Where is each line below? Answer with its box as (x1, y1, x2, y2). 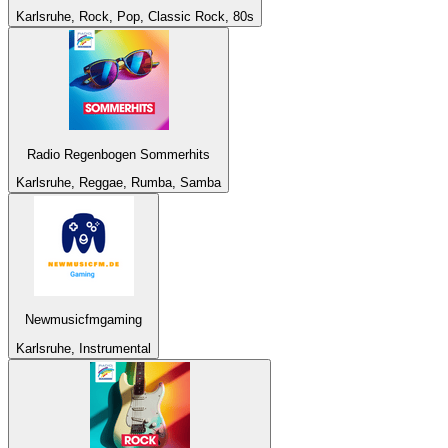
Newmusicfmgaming (25, 312, 142, 328)
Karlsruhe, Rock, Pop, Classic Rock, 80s (16, 9, 254, 25)
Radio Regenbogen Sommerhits (27, 146, 210, 162)
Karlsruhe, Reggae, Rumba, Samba (16, 174, 221, 190)
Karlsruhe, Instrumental (16, 340, 151, 356)
